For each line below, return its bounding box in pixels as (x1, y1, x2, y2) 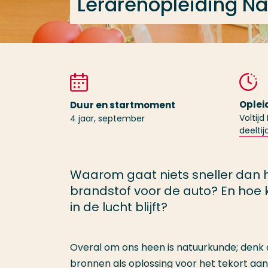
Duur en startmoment (70, 99, 175, 111)
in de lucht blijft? (70, 199, 167, 215)
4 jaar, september (70, 112, 145, 124)
